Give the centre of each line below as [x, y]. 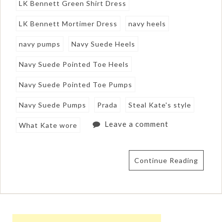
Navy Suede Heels [104, 44]
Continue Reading [166, 160]
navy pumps [40, 44]
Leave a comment [136, 124]
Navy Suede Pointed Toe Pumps [76, 84]
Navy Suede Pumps [53, 105]
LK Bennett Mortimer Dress [68, 23]
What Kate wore [48, 125]
